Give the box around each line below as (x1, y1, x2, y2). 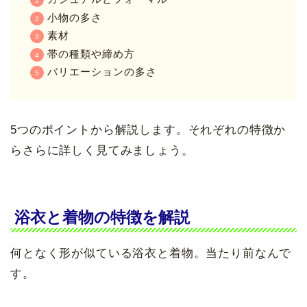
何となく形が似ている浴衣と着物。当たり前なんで (10, 246, 292, 260)
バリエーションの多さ (47, 66, 157, 78)
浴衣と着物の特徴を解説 (14, 208, 190, 226)
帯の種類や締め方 (47, 47, 135, 60)
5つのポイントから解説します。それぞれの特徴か (10, 123, 286, 137)
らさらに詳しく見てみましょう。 (10, 144, 194, 158)
